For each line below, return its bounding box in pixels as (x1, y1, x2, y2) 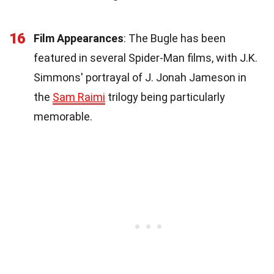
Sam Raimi (53, 90, 105, 103)
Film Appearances (34, 31, 124, 45)
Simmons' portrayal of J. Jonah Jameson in (34, 70, 246, 84)
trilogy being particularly (105, 90, 225, 103)
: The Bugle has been (124, 31, 226, 45)
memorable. (34, 109, 92, 123)
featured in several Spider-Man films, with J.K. (34, 51, 257, 64)
